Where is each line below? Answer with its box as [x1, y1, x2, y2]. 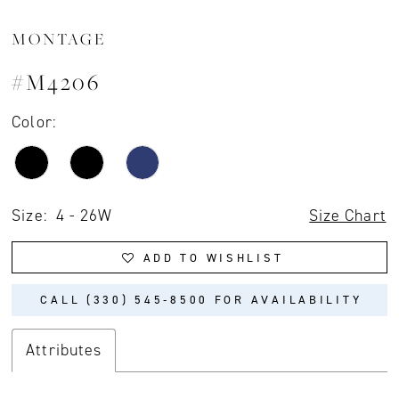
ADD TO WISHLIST [142, 249, 284, 265]
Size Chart [309, 204, 387, 226]
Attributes [26, 338, 102, 361]
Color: [12, 111, 57, 134]
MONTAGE [12, 27, 107, 50]
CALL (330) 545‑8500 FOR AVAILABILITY [40, 292, 362, 308]
